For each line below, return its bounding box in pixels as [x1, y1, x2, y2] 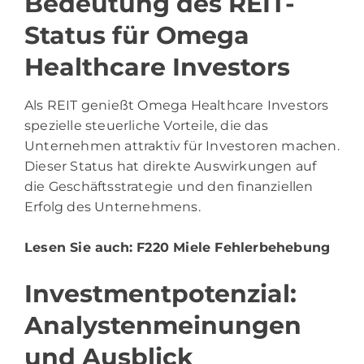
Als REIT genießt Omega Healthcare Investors [24, 97, 329, 114]
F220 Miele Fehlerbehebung [136, 240, 331, 256]
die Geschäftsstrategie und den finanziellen [24, 179, 314, 195]
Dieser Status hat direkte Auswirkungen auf [24, 158, 317, 175]
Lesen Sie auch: [24, 240, 137, 256]
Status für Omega [24, 20, 249, 51]
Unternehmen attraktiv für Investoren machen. [24, 138, 340, 154]
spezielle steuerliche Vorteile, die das [24, 118, 268, 134]
